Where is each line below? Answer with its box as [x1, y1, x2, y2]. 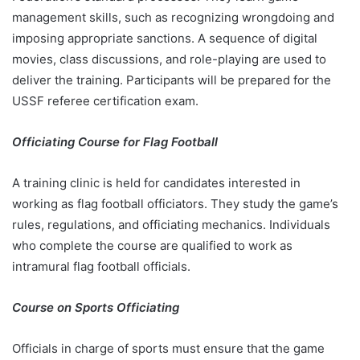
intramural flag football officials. [12, 258, 194, 274]
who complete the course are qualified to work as [12, 237, 292, 253]
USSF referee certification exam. [12, 92, 202, 108]
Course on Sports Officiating [12, 299, 182, 315]
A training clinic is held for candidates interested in [12, 174, 301, 190]
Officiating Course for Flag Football [12, 133, 221, 149]
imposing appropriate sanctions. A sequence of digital [12, 30, 317, 46]
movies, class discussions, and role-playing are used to [12, 51, 326, 67]
